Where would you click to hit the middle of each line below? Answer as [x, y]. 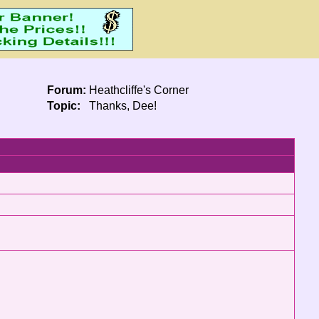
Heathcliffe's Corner [139, 90]
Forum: [67, 90]
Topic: [64, 106]
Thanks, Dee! [123, 106]
